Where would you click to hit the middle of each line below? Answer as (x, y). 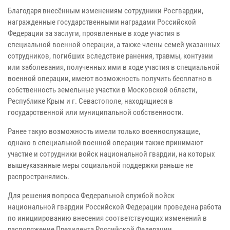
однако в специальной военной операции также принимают (106, 142)
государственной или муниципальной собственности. (96, 112)
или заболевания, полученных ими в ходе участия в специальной (114, 67)
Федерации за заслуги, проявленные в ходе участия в (94, 33)
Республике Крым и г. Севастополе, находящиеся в (90, 101)
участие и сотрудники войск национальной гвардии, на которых (111, 154)
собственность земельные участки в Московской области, (102, 90)
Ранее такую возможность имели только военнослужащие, (104, 131)
